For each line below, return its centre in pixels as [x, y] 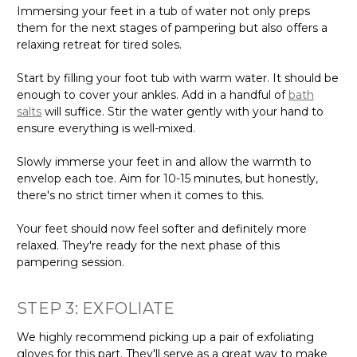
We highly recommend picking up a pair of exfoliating [165, 337]
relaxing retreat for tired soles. [99, 44]
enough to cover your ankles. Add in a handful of [153, 94]
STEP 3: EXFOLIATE [96, 308]
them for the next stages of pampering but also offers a [172, 27]
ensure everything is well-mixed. [106, 128]
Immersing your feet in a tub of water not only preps [163, 11]
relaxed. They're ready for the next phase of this [148, 245]
